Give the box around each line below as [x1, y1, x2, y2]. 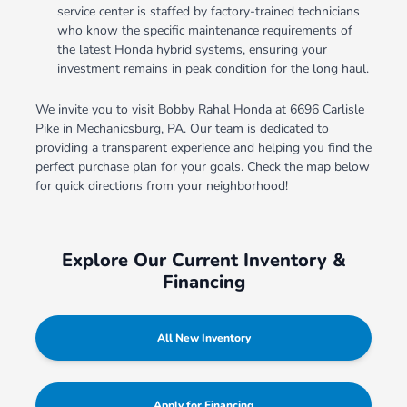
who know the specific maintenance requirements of [56, 22, 352, 40]
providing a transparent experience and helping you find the [35, 139, 372, 157]
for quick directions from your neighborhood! [35, 177, 288, 195]
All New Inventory [156, 331, 251, 346]
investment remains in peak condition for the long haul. [56, 60, 369, 78]
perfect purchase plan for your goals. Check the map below [35, 158, 370, 176]
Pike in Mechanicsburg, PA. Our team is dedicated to [35, 120, 329, 138]
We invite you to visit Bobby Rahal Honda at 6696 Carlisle [35, 101, 364, 119]
